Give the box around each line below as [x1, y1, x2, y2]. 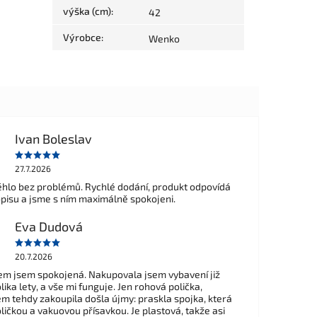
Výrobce [63, 31, 102, 44]
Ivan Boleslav [14, 130, 92, 146]
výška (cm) [63, 5, 112, 18]
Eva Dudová [14, 218, 83, 234]
